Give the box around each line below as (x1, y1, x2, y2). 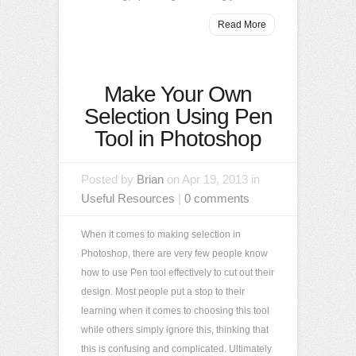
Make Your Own (104, 82, 252, 106)
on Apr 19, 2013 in (164, 172, 260, 186)
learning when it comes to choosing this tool (81, 305, 269, 316)
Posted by (81, 172, 137, 186)
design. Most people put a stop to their (81, 286, 245, 297)
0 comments (184, 192, 250, 205)
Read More (218, 19, 266, 30)
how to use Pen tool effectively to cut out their (81, 267, 274, 278)
